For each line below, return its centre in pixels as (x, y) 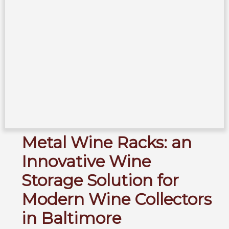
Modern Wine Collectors (117, 200)
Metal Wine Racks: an (107, 143)
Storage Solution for (100, 181)
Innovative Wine (86, 162)
